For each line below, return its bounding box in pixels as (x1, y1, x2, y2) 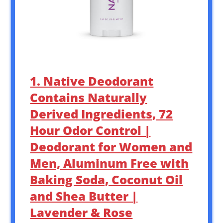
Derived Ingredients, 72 (30, 105, 173, 122)
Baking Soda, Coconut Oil (30, 171, 183, 188)
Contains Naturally (30, 89, 147, 106)
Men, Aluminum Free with (30, 154, 189, 171)
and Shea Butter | (30, 187, 138, 204)
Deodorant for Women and (30, 138, 193, 155)
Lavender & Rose (30, 204, 133, 221)
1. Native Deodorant (30, 72, 154, 89)
